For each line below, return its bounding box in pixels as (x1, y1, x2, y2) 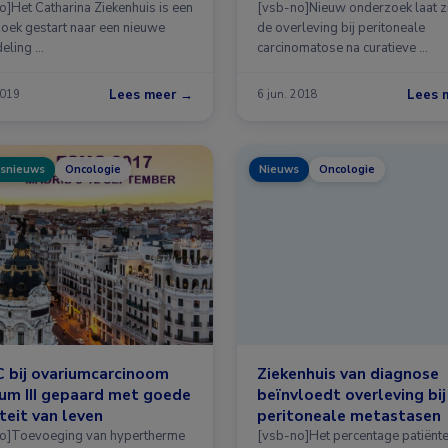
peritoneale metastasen (257, 404, 441, 426)
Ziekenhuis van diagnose (257, 362, 439, 384)
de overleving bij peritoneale (257, 18, 425, 37)
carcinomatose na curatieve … (257, 38, 428, 57)
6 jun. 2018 (257, 87, 318, 103)
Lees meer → (109, 85, 193, 104)
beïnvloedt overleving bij (257, 383, 446, 405)
